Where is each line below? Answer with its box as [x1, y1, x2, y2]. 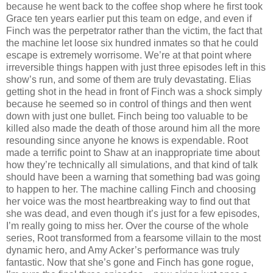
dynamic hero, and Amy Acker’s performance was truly [6, 244, 239, 255]
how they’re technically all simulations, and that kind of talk [6, 159, 258, 170]
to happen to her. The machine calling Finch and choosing [6, 183, 256, 194]
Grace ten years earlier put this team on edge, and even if [6, 13, 252, 24]
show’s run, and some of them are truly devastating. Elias [6, 74, 251, 85]
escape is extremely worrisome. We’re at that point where [6, 49, 252, 60]
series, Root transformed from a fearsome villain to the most [6, 232, 261, 243]
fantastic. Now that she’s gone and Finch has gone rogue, [6, 257, 253, 268]
